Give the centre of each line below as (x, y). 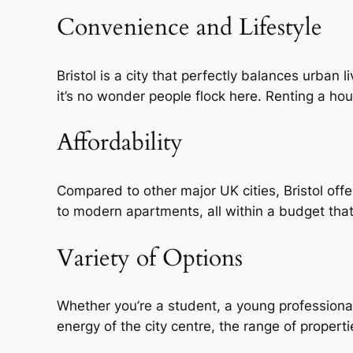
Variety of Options (150, 258)
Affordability (120, 143)
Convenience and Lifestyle (190, 28)
